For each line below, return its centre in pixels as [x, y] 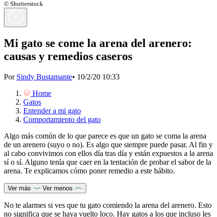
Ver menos [58, 188]
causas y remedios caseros [68, 56]
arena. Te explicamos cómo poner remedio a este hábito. [89, 170]
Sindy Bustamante [44, 77]
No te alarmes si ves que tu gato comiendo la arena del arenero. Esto [108, 205]
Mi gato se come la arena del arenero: [98, 43]
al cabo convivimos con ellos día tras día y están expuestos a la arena [108, 153]
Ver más [19, 188]
